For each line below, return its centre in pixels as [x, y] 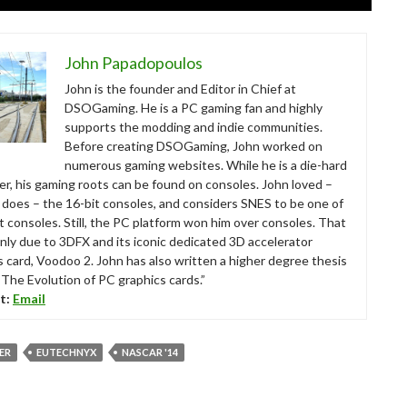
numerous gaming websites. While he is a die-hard [206, 165]
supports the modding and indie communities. [194, 127]
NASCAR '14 [150, 352]
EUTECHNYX [66, 352]
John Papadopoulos [134, 63]
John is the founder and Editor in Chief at [180, 89]
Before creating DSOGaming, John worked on [194, 146]
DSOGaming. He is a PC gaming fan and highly [194, 108]
